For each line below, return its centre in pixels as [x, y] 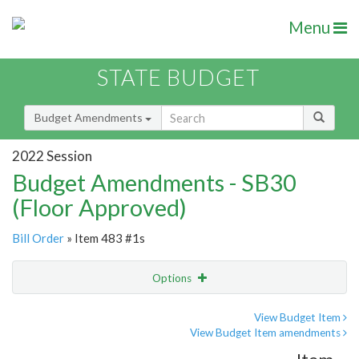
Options [173, 278]
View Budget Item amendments [266, 333]
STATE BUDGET [178, 78]
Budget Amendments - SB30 [154, 183]
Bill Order [38, 238]
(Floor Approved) [99, 208]
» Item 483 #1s [105, 238]
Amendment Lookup [67, 345]
